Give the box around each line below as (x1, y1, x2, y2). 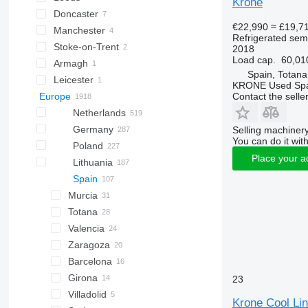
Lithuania (72, 157, 113, 168)
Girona (67, 272, 98, 283)
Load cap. (232, 54, 276, 65)
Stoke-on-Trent (53, 41, 119, 52)
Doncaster (53, 8, 98, 19)
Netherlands (72, 107, 126, 118)
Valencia (67, 223, 104, 234)
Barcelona (67, 256, 112, 267)
